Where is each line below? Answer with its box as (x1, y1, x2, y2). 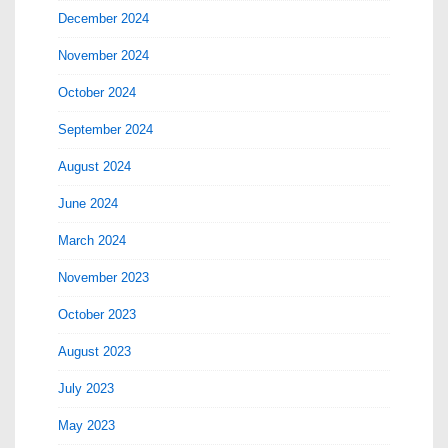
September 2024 (58, 122, 153, 137)
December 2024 (58, 11, 149, 26)
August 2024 (58, 159, 131, 174)
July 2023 (58, 381, 114, 396)
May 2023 (58, 418, 115, 433)
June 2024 (58, 196, 118, 211)
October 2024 (58, 85, 136, 100)
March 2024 (58, 233, 126, 248)
